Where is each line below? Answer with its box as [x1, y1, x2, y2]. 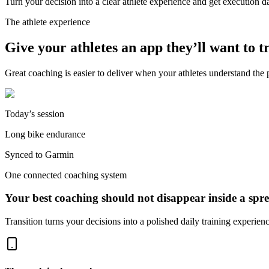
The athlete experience [5, 16, 90, 27]
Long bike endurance [5, 128, 85, 139]
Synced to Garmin [5, 149, 74, 160]
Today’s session [5, 108, 64, 119]
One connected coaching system [5, 169, 127, 180]
